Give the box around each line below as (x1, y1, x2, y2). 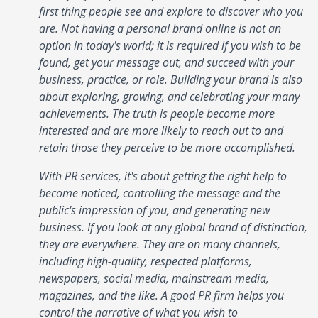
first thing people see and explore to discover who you (39, 3, 303, 19)
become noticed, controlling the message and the (39, 185, 280, 201)
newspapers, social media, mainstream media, (39, 270, 269, 286)
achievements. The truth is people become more (39, 105, 275, 121)
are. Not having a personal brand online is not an (39, 20, 281, 36)
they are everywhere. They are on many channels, (39, 236, 280, 252)
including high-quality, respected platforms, (39, 253, 252, 269)
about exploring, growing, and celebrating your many (39, 88, 300, 104)
